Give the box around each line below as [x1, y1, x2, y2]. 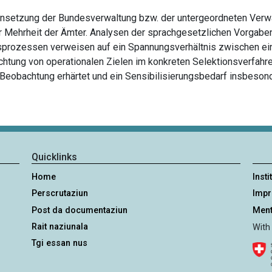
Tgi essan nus [32, 237, 88, 248]
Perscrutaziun [32, 188, 89, 199]
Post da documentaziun [32, 205, 128, 216]
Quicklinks [32, 151, 78, 163]
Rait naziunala [32, 221, 89, 232]
